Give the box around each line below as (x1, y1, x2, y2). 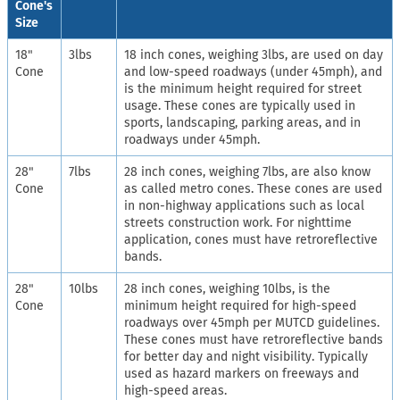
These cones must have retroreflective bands (124, 331, 383, 347)
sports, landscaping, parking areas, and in (124, 114, 361, 130)
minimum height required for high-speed (124, 297, 356, 313)
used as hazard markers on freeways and (124, 365, 359, 381)
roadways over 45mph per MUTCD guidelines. (124, 314, 379, 330)
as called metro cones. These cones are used (124, 180, 382, 196)
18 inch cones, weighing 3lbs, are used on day (124, 46, 383, 62)
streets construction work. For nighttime (124, 214, 352, 230)
